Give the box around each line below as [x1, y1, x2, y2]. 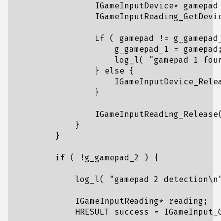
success [114, 207, 149, 217]
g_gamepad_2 [85, 153, 139, 162]
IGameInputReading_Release [95, 110, 218, 119]
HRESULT [75, 207, 110, 217]
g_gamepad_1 [114, 44, 169, 54]
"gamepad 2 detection [110, 175, 208, 184]
